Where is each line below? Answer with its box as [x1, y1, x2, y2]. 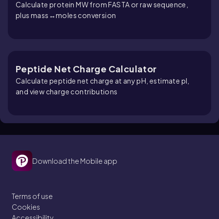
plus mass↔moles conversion [16, 10, 116, 20]
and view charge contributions [16, 87, 118, 96]
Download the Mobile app [32, 156, 117, 165]
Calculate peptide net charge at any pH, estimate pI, [16, 76, 190, 85]
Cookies [12, 202, 40, 211]
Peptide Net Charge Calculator [16, 63, 157, 74]
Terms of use [12, 191, 53, 200]
